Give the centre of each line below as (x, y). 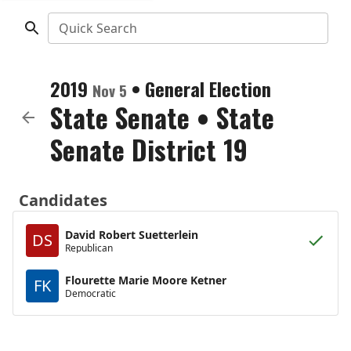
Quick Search (98, 28)
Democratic (90, 293)
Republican (89, 248)
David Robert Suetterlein (132, 234)
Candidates (63, 200)
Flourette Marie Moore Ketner (146, 280)
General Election (208, 89)
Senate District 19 (149, 149)
